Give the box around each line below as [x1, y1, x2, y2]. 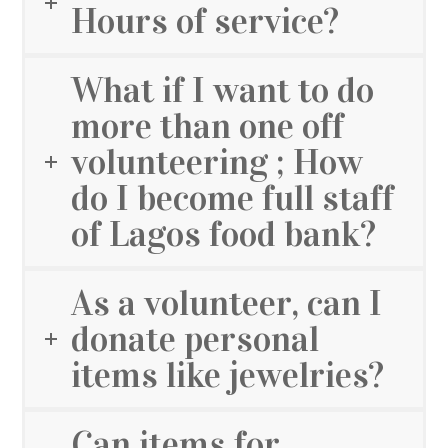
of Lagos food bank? [71, 212, 377, 257]
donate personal [71, 317, 320, 362]
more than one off [71, 104, 345, 149]
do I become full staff [71, 176, 395, 221]
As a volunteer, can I [71, 281, 383, 326]
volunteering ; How [71, 140, 364, 185]
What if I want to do [71, 68, 375, 113]
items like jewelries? [71, 353, 385, 398]
